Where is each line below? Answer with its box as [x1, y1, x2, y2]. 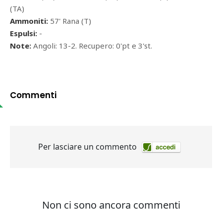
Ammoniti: [10, 16, 48, 26]
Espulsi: [10, 28, 37, 39]
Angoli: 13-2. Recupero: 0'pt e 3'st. [31, 41, 154, 51]
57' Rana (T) [48, 16, 91, 26]
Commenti [10, 89, 56, 102]
